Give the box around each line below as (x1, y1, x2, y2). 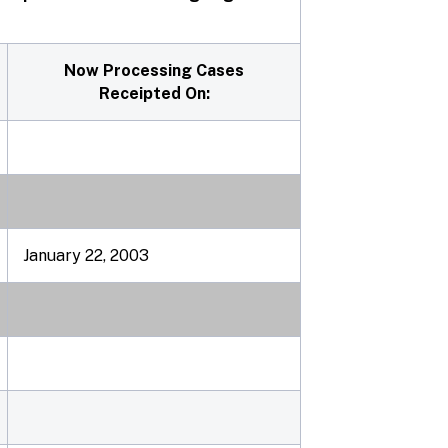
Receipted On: (98, 84, 210, 103)
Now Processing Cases (64, 61, 244, 80)
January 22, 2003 (23, 246, 149, 265)
